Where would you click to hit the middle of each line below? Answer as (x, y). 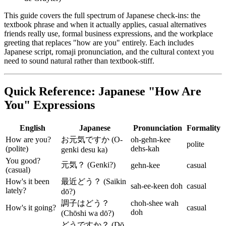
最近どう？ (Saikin (94, 182)
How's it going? (31, 208)
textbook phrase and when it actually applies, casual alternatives (105, 25)
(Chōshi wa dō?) (88, 213)
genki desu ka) (84, 150)
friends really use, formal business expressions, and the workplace (108, 34)
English (32, 128)
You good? (23, 161)
